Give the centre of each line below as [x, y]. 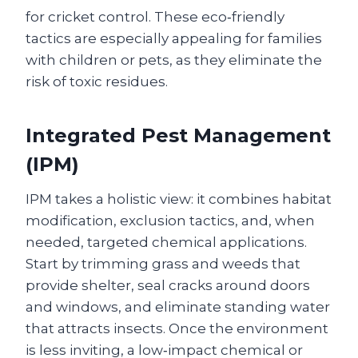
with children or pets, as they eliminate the [174, 60]
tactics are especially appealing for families [174, 38]
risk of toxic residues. [97, 82]
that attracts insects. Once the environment [177, 328]
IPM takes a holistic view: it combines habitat [179, 199]
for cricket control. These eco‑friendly [155, 17]
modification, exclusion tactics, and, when [170, 221]
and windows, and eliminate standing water [178, 307]
